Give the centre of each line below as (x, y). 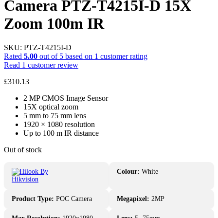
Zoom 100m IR (54, 24)
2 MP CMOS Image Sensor (66, 98)
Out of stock (23, 149)
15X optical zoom (51, 107)
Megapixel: (133, 199)
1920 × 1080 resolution (59, 124)
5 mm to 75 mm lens (55, 115)
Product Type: (33, 199)
